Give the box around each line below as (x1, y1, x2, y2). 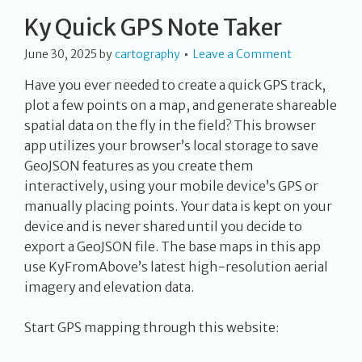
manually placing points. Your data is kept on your (24, 198, 332, 215)
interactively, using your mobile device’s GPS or (24, 178, 318, 195)
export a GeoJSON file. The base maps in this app (24, 238, 321, 255)
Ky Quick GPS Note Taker (24, 13, 282, 43)
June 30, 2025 (24, 47, 97, 62)
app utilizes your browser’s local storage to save (24, 137, 318, 154)
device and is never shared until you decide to (24, 218, 302, 235)
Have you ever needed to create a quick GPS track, (24, 77, 326, 94)
